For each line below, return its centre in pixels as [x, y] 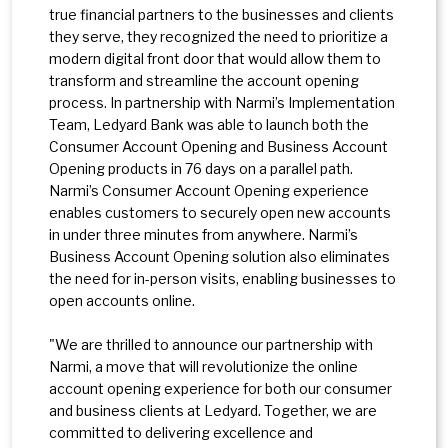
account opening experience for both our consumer [220, 388]
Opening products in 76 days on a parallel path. [201, 168]
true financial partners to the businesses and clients [221, 14]
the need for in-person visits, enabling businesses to [222, 278]
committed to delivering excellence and [181, 432]
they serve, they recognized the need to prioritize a [218, 36]
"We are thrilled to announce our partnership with [211, 344]
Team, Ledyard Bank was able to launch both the [209, 124]
